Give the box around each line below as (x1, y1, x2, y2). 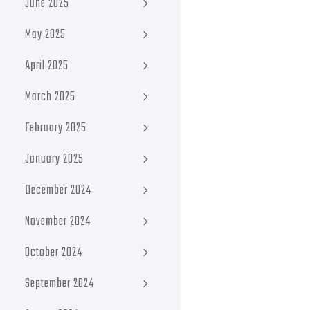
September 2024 (25, 274, 94, 294)
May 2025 (25, 25, 66, 45)
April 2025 (25, 56, 69, 76)
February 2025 (25, 118, 86, 138)
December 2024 (25, 181, 91, 201)
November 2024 (25, 212, 91, 232)
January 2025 (25, 149, 84, 170)
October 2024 (25, 243, 82, 263)
